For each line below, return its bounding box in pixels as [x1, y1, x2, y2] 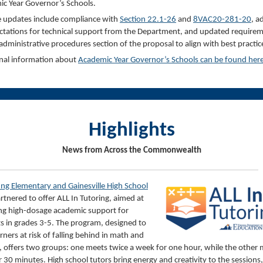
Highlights [88, 120, 175, 141]
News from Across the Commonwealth [62, 146, 201, 156]
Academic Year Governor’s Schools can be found [78, 56, 248, 65]
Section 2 [120, 15, 152, 25]
